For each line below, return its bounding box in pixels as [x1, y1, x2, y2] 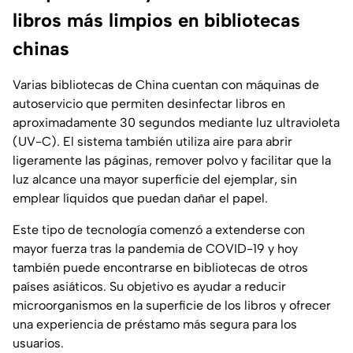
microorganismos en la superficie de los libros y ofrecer [13, 298, 331, 314]
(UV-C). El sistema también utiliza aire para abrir [13, 134, 292, 150]
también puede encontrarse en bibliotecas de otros [13, 260, 308, 276]
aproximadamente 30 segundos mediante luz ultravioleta [13, 115, 340, 131]
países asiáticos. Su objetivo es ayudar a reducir [13, 279, 286, 295]
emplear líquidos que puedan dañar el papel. [13, 191, 268, 206]
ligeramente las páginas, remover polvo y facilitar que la [13, 153, 331, 169]
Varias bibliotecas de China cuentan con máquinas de [13, 77, 319, 93]
